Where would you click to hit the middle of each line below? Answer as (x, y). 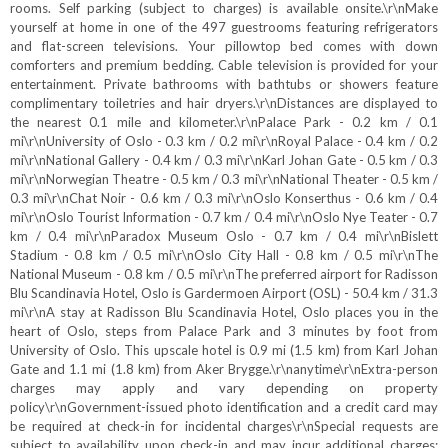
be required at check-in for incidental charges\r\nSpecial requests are (224, 426)
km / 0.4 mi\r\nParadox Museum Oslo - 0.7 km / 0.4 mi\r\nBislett (224, 236)
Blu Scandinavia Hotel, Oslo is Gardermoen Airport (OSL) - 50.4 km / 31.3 (224, 293)
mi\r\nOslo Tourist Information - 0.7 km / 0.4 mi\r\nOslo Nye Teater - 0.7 (224, 217)
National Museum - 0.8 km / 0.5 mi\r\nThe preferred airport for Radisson (224, 274)
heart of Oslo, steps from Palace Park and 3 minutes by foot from (224, 331)
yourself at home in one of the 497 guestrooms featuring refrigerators (224, 27)
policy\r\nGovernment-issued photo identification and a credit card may (224, 407)
